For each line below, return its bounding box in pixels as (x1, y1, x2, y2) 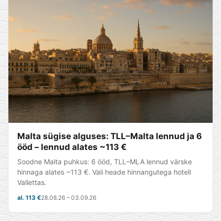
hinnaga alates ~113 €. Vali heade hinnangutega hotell (17, 168, 191, 176)
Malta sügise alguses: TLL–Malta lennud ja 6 (17, 131, 202, 141)
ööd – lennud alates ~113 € (17, 142, 127, 152)
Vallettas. (17, 178, 46, 186)
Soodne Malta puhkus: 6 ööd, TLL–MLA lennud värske (17, 157, 192, 166)
